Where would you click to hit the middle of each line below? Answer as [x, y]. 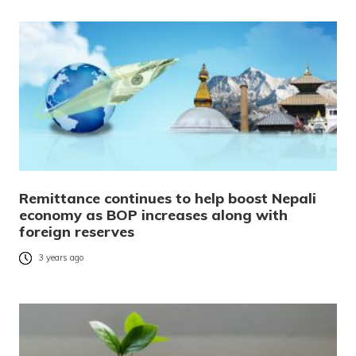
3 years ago [61, 258]
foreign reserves [77, 231]
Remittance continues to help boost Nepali [168, 198]
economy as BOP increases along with [153, 215]
